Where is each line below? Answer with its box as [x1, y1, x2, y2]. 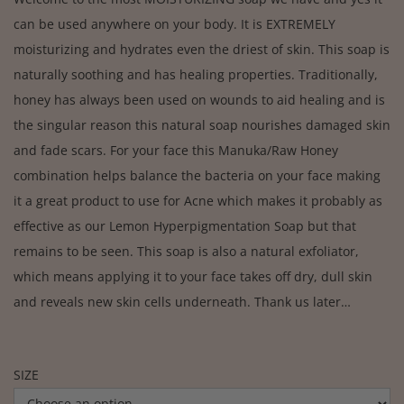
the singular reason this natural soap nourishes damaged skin [14, 115, 390, 133]
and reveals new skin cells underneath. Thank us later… [14, 292, 351, 310]
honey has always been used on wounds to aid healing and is [14, 90, 385, 108]
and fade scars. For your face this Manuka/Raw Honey [14, 141, 338, 159]
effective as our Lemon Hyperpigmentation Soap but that [14, 216, 356, 234]
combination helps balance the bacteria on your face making [14, 166, 381, 184]
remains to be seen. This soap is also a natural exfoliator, [14, 242, 359, 260]
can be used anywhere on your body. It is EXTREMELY [14, 14, 335, 32]
